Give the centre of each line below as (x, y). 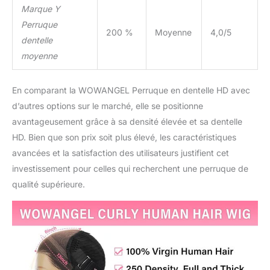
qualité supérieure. (49, 184)
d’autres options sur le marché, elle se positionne (108, 106)
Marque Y (41, 9)
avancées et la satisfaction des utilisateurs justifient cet (121, 153)
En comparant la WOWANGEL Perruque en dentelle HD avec (131, 90)
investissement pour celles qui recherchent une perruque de (130, 169)
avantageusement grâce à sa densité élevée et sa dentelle (127, 122)
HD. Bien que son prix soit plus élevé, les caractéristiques (124, 137)
